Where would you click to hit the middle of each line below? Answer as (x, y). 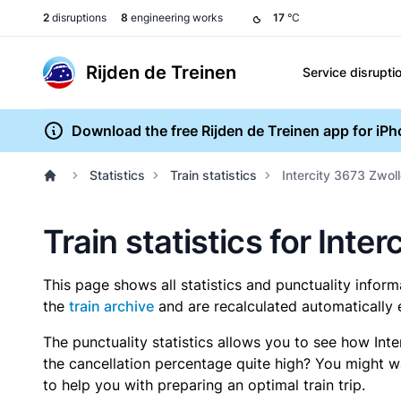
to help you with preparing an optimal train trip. (204, 385)
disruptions (78, 17)
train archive (111, 306)
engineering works (175, 17)
